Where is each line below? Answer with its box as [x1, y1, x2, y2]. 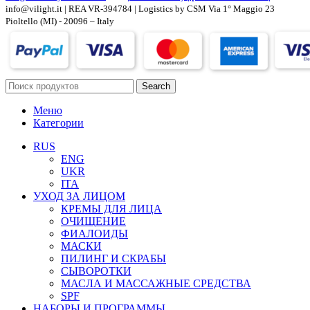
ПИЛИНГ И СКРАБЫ [61, 253, 166, 265]
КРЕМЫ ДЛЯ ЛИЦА [61, 203, 162, 215]
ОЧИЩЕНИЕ [61, 215, 126, 228]
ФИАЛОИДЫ [61, 228, 128, 240]
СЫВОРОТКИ [61, 265, 131, 277]
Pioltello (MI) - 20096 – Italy [6, 16, 114, 27]
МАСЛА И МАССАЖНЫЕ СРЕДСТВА [61, 277, 251, 290]
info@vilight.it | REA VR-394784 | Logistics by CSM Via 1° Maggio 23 [6, 3, 275, 15]
